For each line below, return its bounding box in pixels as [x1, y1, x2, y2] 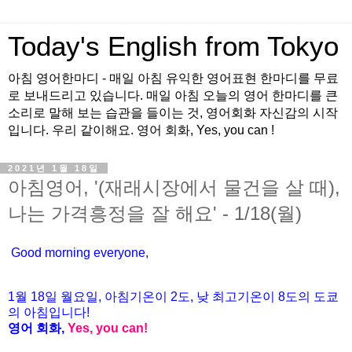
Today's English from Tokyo [8, 31, 339, 61]
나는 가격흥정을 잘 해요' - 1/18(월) [8, 203, 302, 224]
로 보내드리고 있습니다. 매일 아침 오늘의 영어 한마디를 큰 [8, 89, 338, 102]
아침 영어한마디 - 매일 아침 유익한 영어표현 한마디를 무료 [8, 71, 339, 85]
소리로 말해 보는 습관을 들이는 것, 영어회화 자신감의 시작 [8, 106, 338, 119]
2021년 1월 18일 [8, 163, 100, 173]
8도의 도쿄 [275, 289, 339, 303]
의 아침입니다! [8, 305, 90, 319]
